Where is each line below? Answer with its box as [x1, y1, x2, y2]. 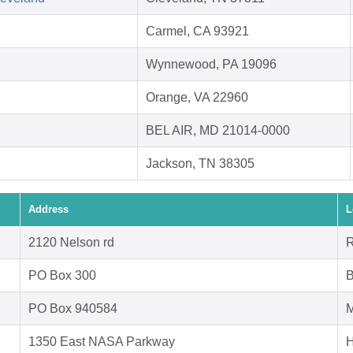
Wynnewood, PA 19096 [146, 58, 277, 72]
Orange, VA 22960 [146, 91, 248, 105]
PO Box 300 [28, 269, 96, 283]
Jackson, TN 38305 [146, 157, 255, 171]
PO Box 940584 [28, 302, 117, 316]
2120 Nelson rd [28, 236, 114, 250]
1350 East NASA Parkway [28, 335, 175, 349]
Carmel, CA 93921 [146, 24, 249, 39]
